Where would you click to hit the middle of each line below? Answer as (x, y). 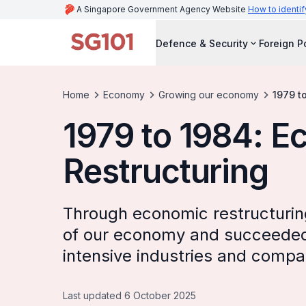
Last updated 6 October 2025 (129, 295)
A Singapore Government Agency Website (162, 9)
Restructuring (166, 171)
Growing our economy (209, 95)
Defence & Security (202, 43)
